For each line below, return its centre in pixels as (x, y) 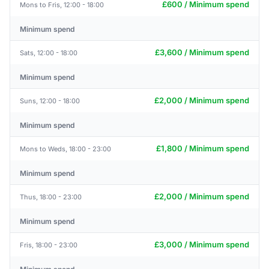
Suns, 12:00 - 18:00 (50, 101)
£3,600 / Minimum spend (202, 52)
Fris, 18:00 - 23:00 (49, 245)
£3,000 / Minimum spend (202, 244)
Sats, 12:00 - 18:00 (49, 53)
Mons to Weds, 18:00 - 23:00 (65, 149)
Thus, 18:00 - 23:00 (51, 197)
